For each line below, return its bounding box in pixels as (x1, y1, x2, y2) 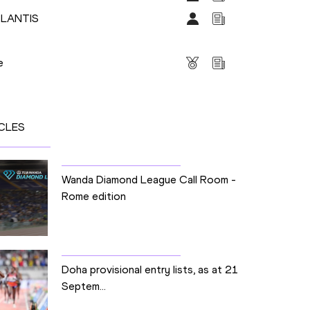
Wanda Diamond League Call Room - (61, 173, 236, 187)
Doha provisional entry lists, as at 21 (61, 263, 239, 277)
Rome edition (61, 190, 126, 203)
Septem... (61, 280, 106, 293)
